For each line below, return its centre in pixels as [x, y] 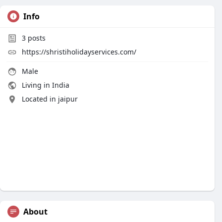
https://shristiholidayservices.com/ [79, 52]
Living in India [45, 85]
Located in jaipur [50, 99]
